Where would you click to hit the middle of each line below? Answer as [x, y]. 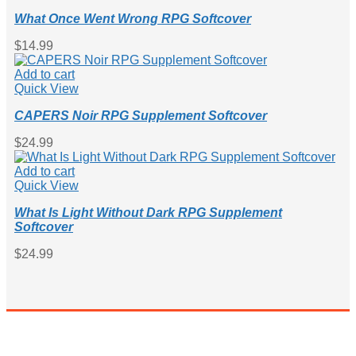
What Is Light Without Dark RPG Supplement [148, 212]
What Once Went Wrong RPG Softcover [133, 18]
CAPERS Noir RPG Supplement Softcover [141, 115]
